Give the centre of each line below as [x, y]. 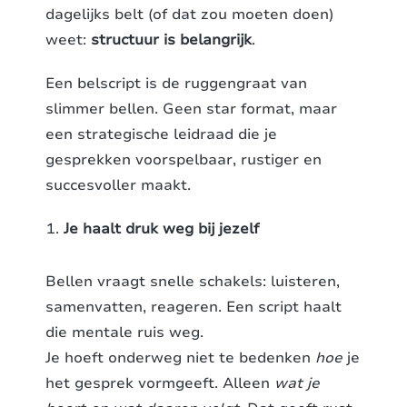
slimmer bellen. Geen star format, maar [191, 109]
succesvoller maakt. [118, 186]
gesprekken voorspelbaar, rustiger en [184, 160]
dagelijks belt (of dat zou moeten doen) [189, 15]
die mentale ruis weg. [124, 333]
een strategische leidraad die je [161, 135]
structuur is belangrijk [171, 40]
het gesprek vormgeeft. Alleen [160, 384]
